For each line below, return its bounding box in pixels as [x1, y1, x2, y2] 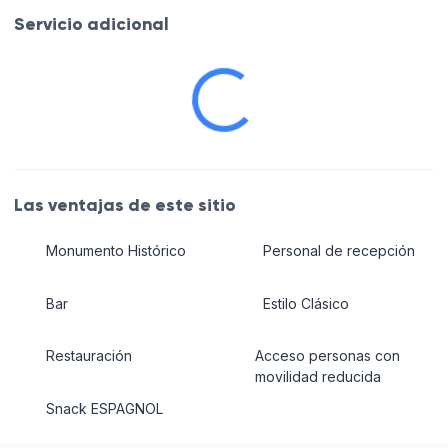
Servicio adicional [14, 13, 169, 36]
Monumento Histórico [45, 242, 186, 260]
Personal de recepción [262, 242, 415, 260]
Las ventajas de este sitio [14, 193, 236, 216]
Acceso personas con [255, 347, 401, 365]
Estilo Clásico [262, 294, 349, 312]
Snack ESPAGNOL [45, 399, 163, 417]
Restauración [45, 347, 132, 365]
